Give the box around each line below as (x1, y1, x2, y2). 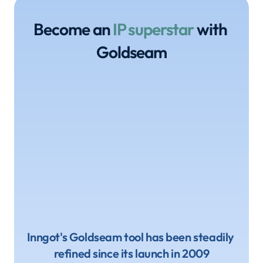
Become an (33, 19, 113, 39)
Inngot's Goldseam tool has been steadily (26, 230, 234, 244)
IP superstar (113, 19, 194, 39)
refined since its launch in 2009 (53, 246, 210, 261)
